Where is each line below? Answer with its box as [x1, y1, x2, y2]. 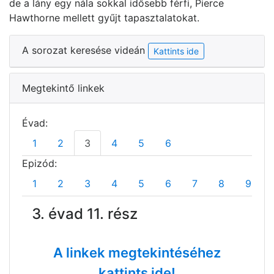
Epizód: [22, 157, 57, 169]
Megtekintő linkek [22, 81, 105, 94]
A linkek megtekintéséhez [53, 244, 221, 261]
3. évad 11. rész [32, 204, 138, 223]
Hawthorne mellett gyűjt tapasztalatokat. [9, 11, 199, 24]
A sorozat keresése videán [22, 43, 148, 56]
